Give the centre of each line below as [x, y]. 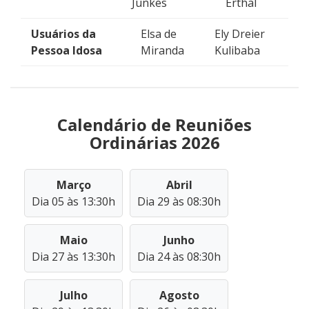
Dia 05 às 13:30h [73, 201]
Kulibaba [237, 50]
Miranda [163, 50]
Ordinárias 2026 [154, 142]
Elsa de [159, 34]
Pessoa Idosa [67, 50]
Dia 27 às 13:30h [73, 257]
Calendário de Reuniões [154, 124]
